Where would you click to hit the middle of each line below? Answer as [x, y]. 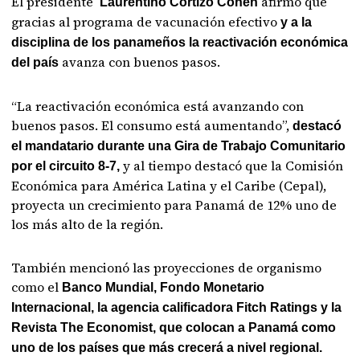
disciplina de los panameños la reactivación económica [180, 42]
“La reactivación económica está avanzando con [158, 106]
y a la [297, 22]
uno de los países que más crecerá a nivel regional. [167, 347]
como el [37, 286]
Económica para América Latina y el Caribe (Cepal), [169, 185]
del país [35, 62]
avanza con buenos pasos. [140, 61]
